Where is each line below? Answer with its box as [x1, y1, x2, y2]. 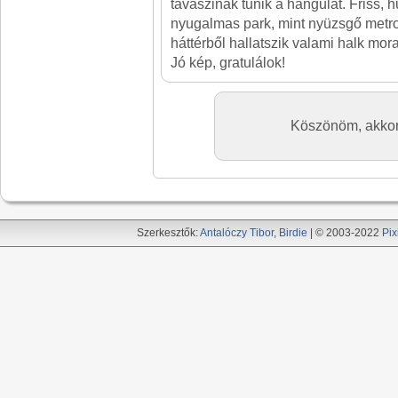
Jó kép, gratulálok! [171, 55, 285, 70]
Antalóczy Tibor [200, 227, 274, 239]
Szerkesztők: [137, 227, 200, 239]
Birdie [279, 227, 307, 239]
